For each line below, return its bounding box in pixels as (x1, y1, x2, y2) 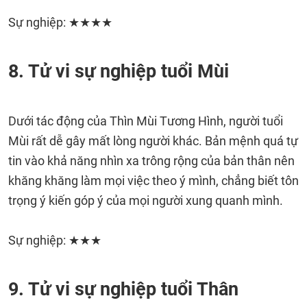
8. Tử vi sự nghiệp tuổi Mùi (8, 60, 229, 82)
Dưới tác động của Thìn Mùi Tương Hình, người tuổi (8, 114, 283, 128)
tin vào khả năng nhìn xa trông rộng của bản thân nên (8, 153, 295, 168)
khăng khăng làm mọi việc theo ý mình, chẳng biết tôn (8, 173, 299, 188)
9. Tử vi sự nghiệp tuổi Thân (8, 278, 238, 300)
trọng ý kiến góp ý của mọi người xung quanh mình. (8, 193, 283, 208)
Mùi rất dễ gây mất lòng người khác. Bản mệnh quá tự (8, 134, 298, 148)
